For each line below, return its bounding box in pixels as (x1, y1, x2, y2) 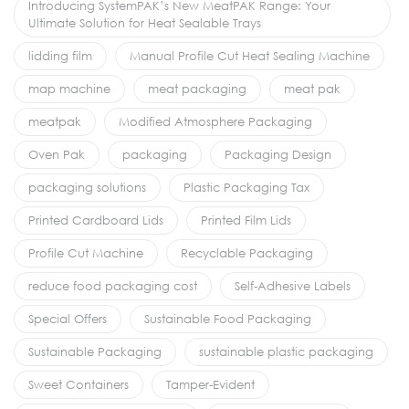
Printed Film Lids (201, 212, 291, 227)
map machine (28, 80, 110, 96)
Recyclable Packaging (181, 245, 313, 260)
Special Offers (28, 310, 107, 326)
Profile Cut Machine (28, 245, 143, 260)
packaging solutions (28, 179, 146, 194)
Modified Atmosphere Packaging (119, 113, 312, 129)
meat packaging (148, 80, 246, 96)
